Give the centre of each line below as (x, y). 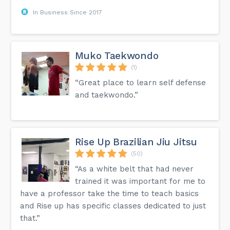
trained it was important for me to (140, 181)
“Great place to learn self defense (141, 82)
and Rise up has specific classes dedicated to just (113, 206)
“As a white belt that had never (135, 169)
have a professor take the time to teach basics (110, 193)
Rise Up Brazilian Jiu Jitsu (136, 142)
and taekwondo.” (107, 95)
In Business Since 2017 (68, 12)
